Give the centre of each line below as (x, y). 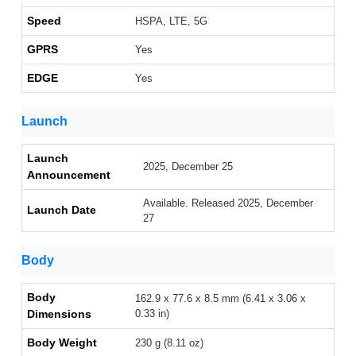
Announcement (69, 175)
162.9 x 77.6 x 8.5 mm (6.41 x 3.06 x (221, 299)
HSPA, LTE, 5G (171, 21)
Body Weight (62, 343)
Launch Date (62, 210)
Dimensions (59, 314)
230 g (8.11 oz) (169, 343)
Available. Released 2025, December (228, 203)
